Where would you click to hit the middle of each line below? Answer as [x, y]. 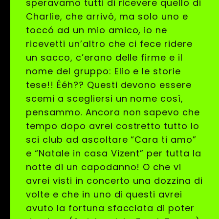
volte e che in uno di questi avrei [104, 195]
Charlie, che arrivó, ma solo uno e [107, 17]
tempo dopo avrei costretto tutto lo [113, 126]
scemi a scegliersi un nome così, [105, 99]
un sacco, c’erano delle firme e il [104, 58]
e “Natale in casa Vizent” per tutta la [114, 153]
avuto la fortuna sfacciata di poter [110, 208]
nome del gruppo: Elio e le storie [103, 71]
